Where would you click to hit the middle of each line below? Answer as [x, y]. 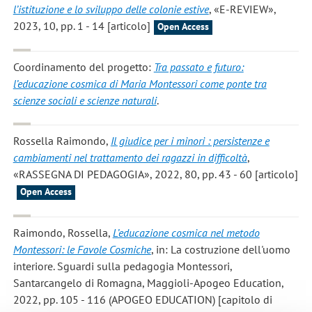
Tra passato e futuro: [198, 67]
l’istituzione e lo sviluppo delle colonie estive [111, 9]
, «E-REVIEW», [242, 9]
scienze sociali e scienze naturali [85, 101]
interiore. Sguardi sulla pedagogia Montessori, [123, 266]
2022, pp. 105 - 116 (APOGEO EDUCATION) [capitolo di [142, 299]
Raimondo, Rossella [60, 232]
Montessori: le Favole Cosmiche [82, 249]
